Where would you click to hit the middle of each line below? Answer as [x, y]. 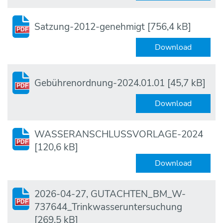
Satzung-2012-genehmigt [90, 27]
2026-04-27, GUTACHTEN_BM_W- [110, 194]
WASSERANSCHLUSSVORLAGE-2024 [119, 135]
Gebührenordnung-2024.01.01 [100, 83]
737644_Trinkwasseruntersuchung [108, 207]
